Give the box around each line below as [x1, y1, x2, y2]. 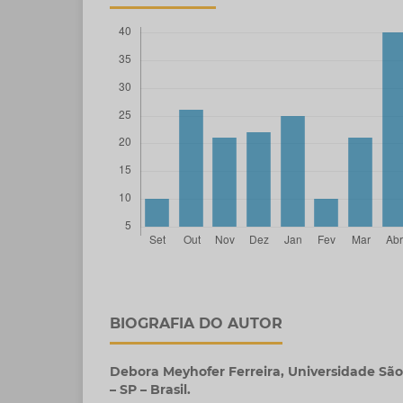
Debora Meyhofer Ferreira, [110, 363, 288, 381]
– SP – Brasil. [110, 381, 191, 399]
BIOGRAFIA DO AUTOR [110, 315, 282, 333]
